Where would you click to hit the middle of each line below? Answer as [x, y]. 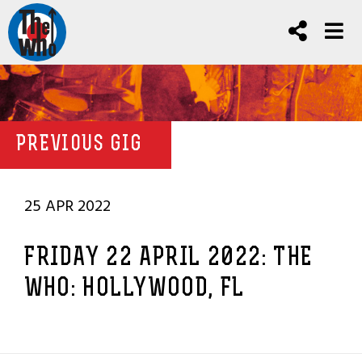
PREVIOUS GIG [80, 145]
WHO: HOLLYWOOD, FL [135, 289]
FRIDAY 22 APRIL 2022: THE [169, 259]
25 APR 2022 [67, 206]
